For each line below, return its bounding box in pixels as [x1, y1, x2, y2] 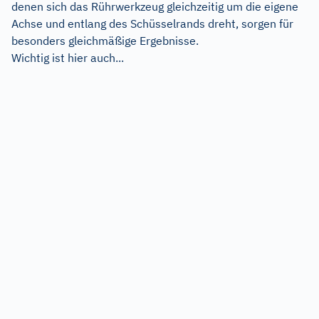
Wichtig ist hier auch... [11, 50, 124, 65]
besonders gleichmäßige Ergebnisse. [11, 33, 199, 48]
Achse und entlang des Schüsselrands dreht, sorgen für [11, 16, 293, 31]
